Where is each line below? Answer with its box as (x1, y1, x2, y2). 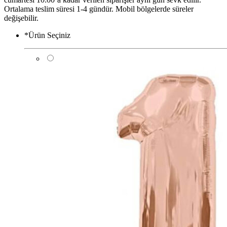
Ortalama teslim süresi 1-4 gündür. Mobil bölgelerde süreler (4, 4, 194, 13)
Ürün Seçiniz (28, 30, 70, 40)
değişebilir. (4, 13, 39, 22)
